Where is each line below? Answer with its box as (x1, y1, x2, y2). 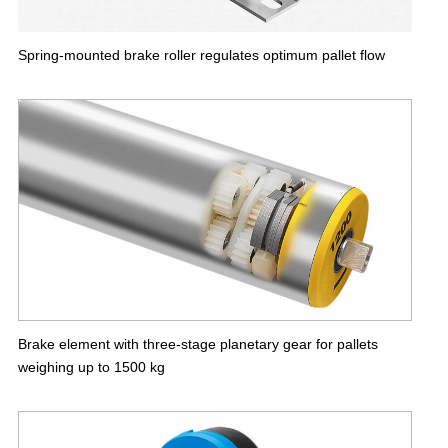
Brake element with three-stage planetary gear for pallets (18, 335, 378, 352)
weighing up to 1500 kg (18, 358, 165, 375)
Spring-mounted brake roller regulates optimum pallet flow (18, 46, 385, 63)
